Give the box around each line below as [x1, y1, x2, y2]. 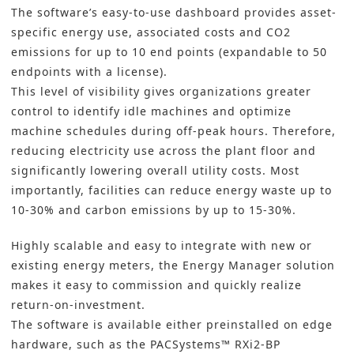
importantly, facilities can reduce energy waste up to [11, 183, 332, 198]
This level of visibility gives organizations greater [11, 84, 311, 100]
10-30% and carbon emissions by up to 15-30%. [11, 202, 296, 218]
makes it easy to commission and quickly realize [11, 277, 302, 293]
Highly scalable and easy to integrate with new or [11, 238, 312, 254]
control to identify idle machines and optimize [11, 104, 292, 119]
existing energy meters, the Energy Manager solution [11, 258, 335, 273]
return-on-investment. [11, 297, 145, 313]
